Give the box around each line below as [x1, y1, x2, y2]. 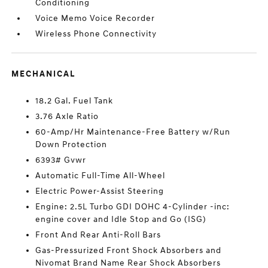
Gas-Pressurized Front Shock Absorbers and [35, 245, 222, 255]
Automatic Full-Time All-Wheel [35, 170, 166, 181]
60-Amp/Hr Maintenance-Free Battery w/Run [35, 127, 231, 137]
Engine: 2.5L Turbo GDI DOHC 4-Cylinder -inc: [35, 202, 230, 212]
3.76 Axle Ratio [35, 111, 99, 121]
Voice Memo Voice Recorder [35, 13, 156, 23]
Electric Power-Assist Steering [35, 186, 165, 196]
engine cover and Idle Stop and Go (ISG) [35, 214, 207, 224]
